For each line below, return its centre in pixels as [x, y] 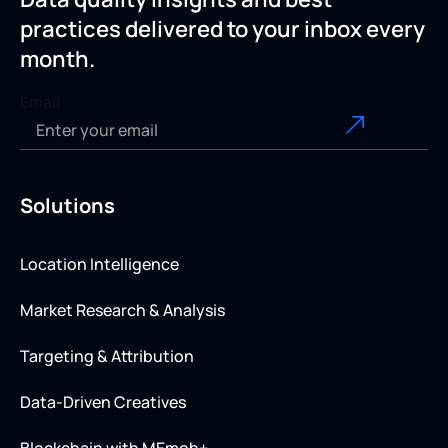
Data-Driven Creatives [103, 402]
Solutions [67, 206]
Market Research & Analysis [122, 310]
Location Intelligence [99, 264]
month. [57, 59]
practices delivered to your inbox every [222, 29]
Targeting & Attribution [107, 356]
